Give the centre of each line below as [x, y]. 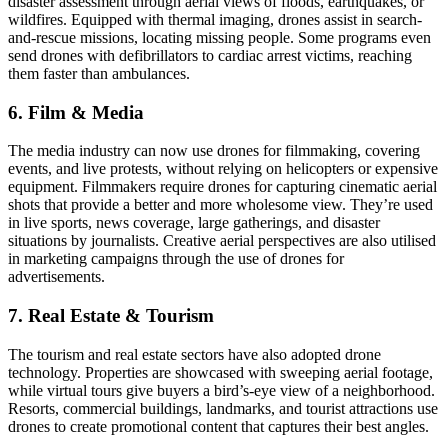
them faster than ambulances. [99, 73]
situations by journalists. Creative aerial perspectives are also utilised [222, 241]
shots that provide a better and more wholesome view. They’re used [220, 205]
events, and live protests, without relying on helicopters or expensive [223, 169]
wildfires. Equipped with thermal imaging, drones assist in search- [215, 19]
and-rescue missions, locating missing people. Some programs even [219, 37]
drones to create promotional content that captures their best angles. [218, 426]
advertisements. [56, 277]
